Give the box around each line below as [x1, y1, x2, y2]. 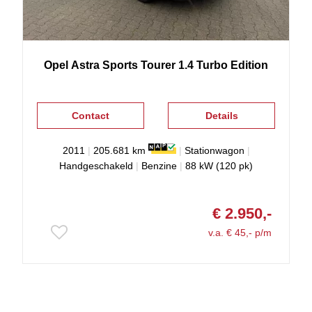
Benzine [141, 159, 177, 171]
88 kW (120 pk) [185, 159, 253, 171]
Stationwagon [184, 144, 244, 156]
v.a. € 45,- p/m [208, 226, 272, 238]
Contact [71, 109, 109, 121]
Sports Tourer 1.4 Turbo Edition [102, 58, 268, 71]
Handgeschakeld [59, 159, 133, 171]
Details [205, 109, 238, 121]
